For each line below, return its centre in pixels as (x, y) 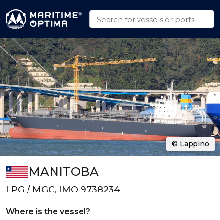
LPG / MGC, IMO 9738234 (63, 190)
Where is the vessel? (48, 211)
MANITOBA (63, 172)
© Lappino (191, 144)
